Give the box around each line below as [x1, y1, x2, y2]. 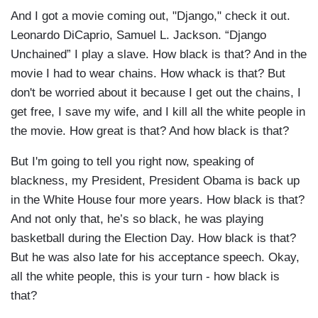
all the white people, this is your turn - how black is [11, 270, 280, 284]
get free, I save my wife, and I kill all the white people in [11, 105, 305, 119]
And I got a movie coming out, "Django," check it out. [11, 9, 290, 23]
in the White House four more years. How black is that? [11, 193, 305, 207]
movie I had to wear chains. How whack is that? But [11, 67, 285, 81]
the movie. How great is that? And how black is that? [11, 124, 289, 138]
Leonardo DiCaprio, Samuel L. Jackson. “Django [11, 28, 266, 43]
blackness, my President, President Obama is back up [11, 174, 300, 188]
